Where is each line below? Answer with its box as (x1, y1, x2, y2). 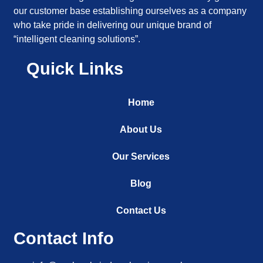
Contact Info (14, 229, 114, 248)
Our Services (112, 151, 170, 162)
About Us (120, 124, 162, 135)
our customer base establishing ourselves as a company (14, 6, 247, 16)
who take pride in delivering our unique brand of (14, 20, 212, 31)
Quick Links (26, 59, 124, 79)
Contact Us (116, 205, 166, 216)
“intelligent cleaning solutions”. (14, 34, 141, 45)
